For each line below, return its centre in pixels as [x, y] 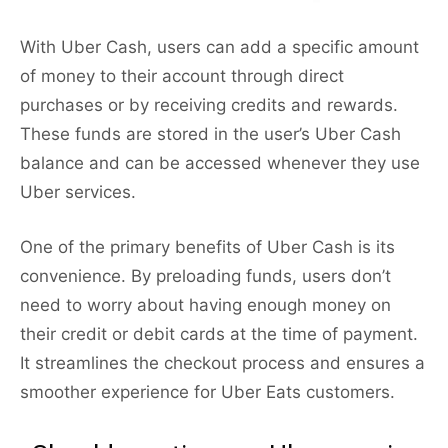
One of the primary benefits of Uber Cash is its [207, 247]
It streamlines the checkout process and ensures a [222, 363]
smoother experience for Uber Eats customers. [207, 392]
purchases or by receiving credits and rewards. [209, 105]
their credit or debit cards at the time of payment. [219, 334]
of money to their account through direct [182, 76]
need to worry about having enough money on [205, 305]
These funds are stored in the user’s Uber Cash [210, 134]
